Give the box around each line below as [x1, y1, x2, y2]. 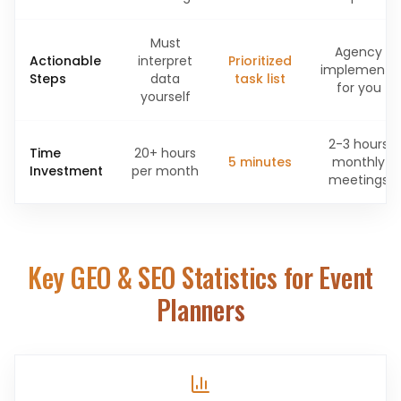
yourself [140, 88, 191, 106]
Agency [335, 43, 382, 61]
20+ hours [134, 144, 196, 162]
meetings [328, 171, 388, 189]
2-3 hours [328, 135, 388, 153]
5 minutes [227, 153, 292, 171]
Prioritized [227, 52, 292, 70]
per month [132, 162, 199, 180]
